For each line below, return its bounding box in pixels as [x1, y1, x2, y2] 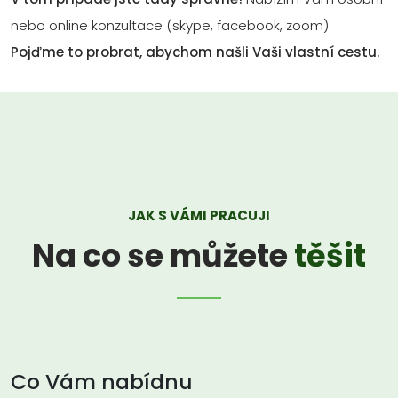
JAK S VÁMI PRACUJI [128, 206, 270, 225]
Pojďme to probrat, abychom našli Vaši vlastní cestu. [11, 43, 379, 61]
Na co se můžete [32, 234, 294, 277]
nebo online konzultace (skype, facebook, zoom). [11, 16, 331, 35]
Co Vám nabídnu [11, 367, 192, 396]
